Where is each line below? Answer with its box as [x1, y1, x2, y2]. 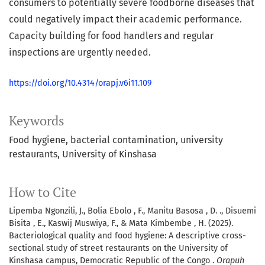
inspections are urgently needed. [9, 47, 151, 59]
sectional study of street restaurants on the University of [9, 243, 228, 254]
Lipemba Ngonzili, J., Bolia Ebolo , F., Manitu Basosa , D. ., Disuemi [9, 206, 256, 216]
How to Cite [9, 184, 76, 201]
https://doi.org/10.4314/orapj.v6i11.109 [9, 78, 152, 89]
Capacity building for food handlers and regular [9, 30, 214, 42]
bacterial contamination [70, 134, 176, 146]
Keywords [9, 112, 64, 130]
